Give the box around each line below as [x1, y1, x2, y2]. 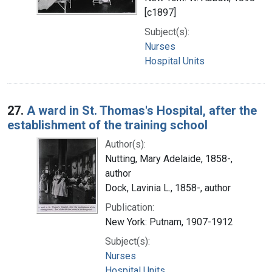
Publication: [105, 201, 154, 213]
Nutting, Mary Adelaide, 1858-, [105, 152, 233, 165]
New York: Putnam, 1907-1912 [105, 216, 233, 228]
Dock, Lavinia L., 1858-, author [105, 182, 231, 194]
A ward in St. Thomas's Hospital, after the [27, 103, 257, 118]
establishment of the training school [7, 117, 208, 132]
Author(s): [105, 138, 146, 150]
